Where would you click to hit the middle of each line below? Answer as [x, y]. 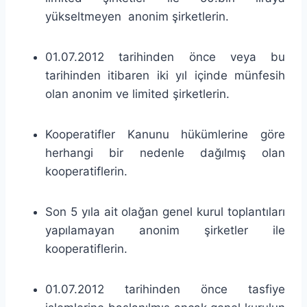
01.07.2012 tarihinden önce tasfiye [165, 289]
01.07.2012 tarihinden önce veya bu [165, 57]
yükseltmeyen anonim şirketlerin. [137, 16]
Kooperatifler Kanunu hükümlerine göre [165, 134]
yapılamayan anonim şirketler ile [165, 230]
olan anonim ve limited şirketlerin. [137, 94]
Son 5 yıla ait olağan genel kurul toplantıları [165, 211]
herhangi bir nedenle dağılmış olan [165, 152]
